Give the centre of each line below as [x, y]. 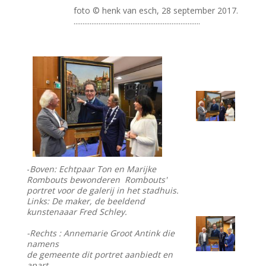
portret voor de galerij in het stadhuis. [103, 191]
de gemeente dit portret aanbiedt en [100, 255]
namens [43, 244]
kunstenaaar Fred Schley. [77, 212]
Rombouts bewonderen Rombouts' [97, 180]
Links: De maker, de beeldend [86, 201]
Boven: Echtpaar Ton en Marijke [93, 169]
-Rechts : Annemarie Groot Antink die [101, 233]
